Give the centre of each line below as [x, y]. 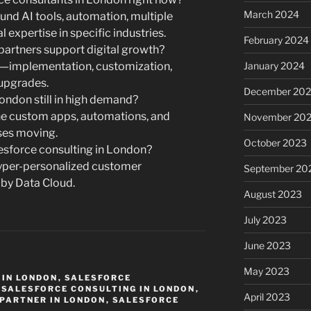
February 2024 [276, 40]
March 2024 [271, 15]
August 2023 [272, 194]
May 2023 [266, 271]
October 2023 [275, 143]
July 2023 [265, 220]
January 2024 [274, 66]
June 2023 [267, 246]
